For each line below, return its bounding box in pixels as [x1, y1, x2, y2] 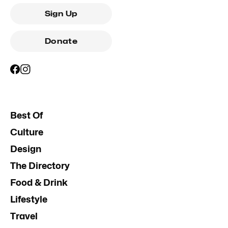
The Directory [10, 160, 70, 171]
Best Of [10, 109, 43, 121]
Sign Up [44, 9, 78, 18]
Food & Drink [10, 177, 68, 188]
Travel [10, 210, 38, 221]
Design [10, 143, 41, 154]
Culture [10, 126, 43, 137]
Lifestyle [10, 193, 47, 205]
